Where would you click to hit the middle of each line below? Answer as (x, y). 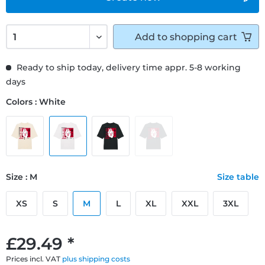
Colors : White (36, 101)
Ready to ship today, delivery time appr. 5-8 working (127, 67)
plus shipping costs (96, 258)
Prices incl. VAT (34, 258)
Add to (151, 37)
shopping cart (203, 37)
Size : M (22, 177)
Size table (238, 177)
